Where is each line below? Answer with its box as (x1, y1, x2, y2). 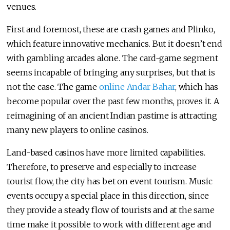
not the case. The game (7, 82, 99, 92)
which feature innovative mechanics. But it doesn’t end (7, 39, 222, 49)
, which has (175, 82, 219, 92)
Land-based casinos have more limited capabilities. (7, 147, 205, 158)
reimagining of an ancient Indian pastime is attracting (7, 110, 217, 121)
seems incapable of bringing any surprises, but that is (7, 67, 215, 78)
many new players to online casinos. (7, 125, 148, 136)
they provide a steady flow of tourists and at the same (7, 205, 215, 216)
